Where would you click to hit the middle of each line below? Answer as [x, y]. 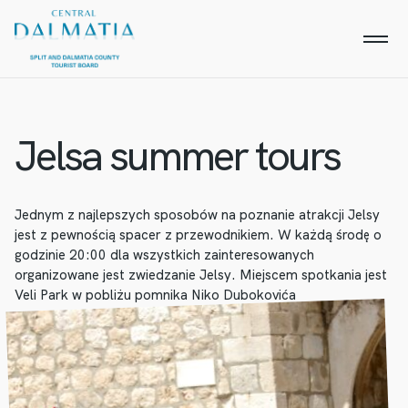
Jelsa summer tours [177, 156]
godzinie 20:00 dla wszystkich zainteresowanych [164, 255]
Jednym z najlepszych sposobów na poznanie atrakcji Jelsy [197, 215]
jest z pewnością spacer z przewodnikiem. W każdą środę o [198, 235]
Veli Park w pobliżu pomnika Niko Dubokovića [155, 295]
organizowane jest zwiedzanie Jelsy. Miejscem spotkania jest [201, 275]
